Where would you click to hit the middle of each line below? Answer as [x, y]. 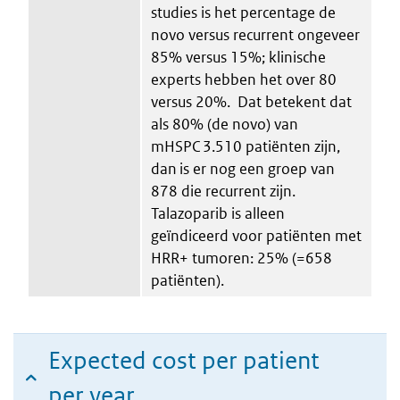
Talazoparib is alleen [218, 213]
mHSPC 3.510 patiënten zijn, [246, 146]
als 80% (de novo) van [225, 124]
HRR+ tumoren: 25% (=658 [242, 258]
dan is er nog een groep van [243, 168]
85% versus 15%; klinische [238, 57]
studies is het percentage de [243, 12]
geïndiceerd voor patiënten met [256, 235]
